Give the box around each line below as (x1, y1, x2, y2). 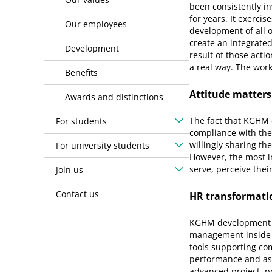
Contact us (56, 188, 99, 200)
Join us (56, 164, 83, 175)
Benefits (65, 67, 98, 78)
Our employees (65, 18, 127, 30)
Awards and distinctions (65, 91, 163, 103)
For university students (56, 140, 149, 151)
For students (56, 115, 107, 127)
